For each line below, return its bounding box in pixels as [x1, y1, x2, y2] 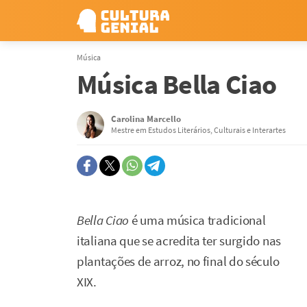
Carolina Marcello [111, 113, 181, 125]
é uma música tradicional [129, 212, 266, 228]
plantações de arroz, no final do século [77, 254, 280, 269]
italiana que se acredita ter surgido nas [77, 233, 281, 249]
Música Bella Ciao [77, 67, 277, 101]
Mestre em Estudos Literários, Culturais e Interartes [111, 125, 286, 135]
